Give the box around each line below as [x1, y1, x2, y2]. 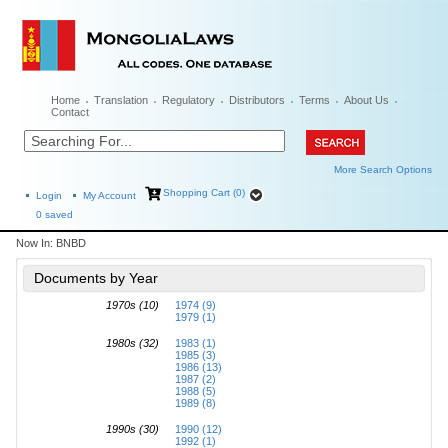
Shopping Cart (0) [163, 187, 245, 198]
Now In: [16, 237, 56, 249]
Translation [94, 94, 148, 106]
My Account [83, 190, 136, 201]
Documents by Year [34, 270, 158, 286]
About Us [344, 94, 389, 106]
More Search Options [334, 164, 432, 175]
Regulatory [162, 94, 215, 106]
